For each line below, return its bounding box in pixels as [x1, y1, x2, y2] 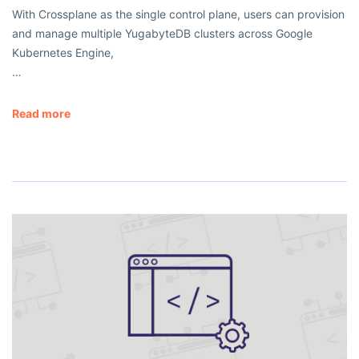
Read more [12, 106, 71, 120]
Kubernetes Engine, [12, 45, 114, 59]
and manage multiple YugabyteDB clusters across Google [12, 26, 313, 40]
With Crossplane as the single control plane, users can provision [12, 6, 345, 21]
